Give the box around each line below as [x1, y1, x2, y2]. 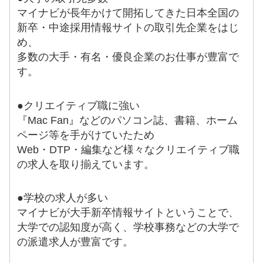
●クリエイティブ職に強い [17, 99, 140, 112]
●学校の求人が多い [17, 192, 109, 204]
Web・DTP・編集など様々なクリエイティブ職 [17, 143, 240, 156]
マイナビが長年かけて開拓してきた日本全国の [17, 7, 240, 19]
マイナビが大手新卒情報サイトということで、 [17, 207, 240, 219]
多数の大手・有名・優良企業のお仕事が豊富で [17, 51, 240, 63]
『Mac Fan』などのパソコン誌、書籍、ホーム [17, 114, 238, 126]
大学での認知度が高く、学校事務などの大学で [17, 221, 240, 234]
